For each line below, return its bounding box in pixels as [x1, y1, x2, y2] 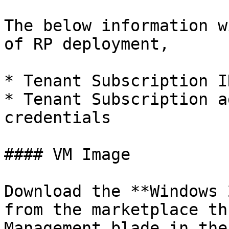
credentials [4, 108, 111, 127]
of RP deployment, [4, 35, 169, 53]
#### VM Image [4, 145, 130, 164]
